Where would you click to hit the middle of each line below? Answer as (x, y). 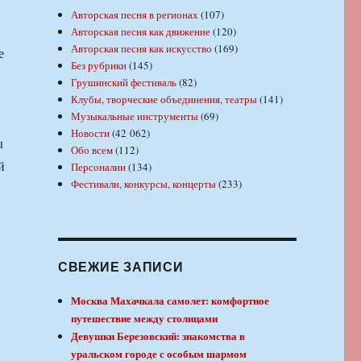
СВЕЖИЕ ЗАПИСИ (120, 267)
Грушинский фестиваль (124, 83)
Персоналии (99, 167)
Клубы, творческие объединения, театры (164, 100)
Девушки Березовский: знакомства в (158, 336)
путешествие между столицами (145, 318)
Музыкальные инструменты (135, 116)
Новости (91, 133)
